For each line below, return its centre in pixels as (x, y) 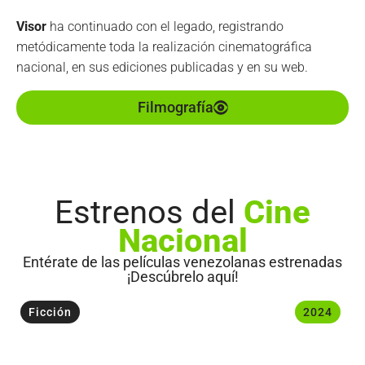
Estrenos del (149, 212)
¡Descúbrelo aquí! (182, 276)
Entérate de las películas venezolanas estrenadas (182, 262)
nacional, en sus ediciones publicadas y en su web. (162, 67)
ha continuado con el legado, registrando (165, 26)
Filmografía (175, 107)
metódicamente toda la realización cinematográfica (164, 46)
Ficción (50, 312)
